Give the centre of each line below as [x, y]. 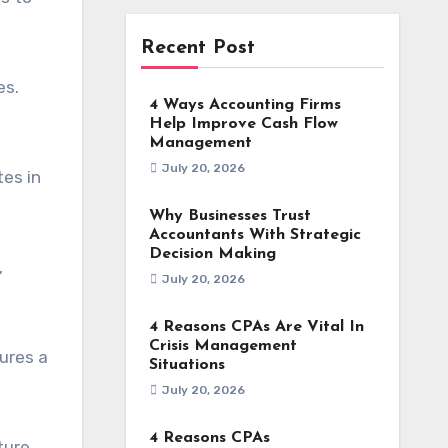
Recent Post [197, 48]
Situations [186, 365]
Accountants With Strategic [254, 235]
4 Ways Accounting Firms [244, 105]
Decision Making [212, 254]
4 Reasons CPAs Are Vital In [256, 327]
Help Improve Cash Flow [243, 124]
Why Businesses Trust [229, 216]
